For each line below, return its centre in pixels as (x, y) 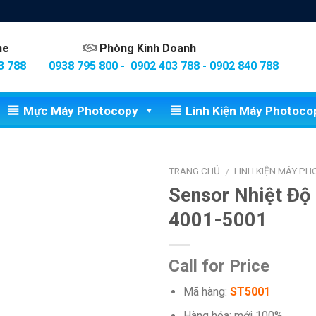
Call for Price (219, 266)
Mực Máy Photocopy (80, 110)
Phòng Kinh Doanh (148, 48)
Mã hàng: (206, 291)
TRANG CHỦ (194, 171)
